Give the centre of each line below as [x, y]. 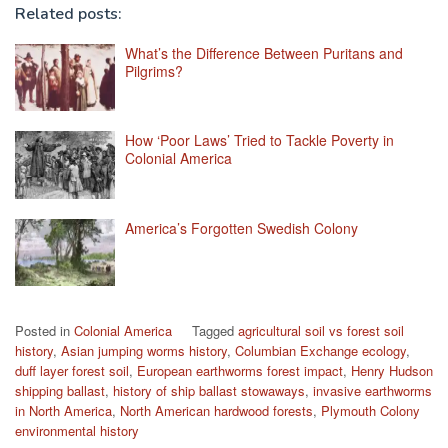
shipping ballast [60, 391]
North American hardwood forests [216, 411]
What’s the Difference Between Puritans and [264, 52]
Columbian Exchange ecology [320, 351]
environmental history [77, 431]
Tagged [215, 331]
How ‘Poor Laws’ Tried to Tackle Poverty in [259, 140]
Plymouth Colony [370, 411]
